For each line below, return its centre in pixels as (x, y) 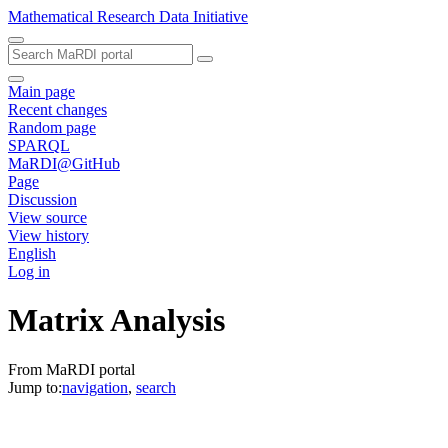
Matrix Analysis (116, 320)
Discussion (42, 199)
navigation (95, 387)
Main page (41, 91)
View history (48, 235)
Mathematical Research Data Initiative (128, 16)
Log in (29, 271)
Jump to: (35, 387)
